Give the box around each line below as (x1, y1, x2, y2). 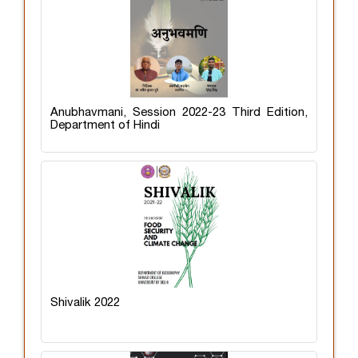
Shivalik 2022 (50, 296, 120, 308)
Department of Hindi (50, 119, 160, 131)
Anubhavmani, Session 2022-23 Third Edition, (50, 106, 308, 118)
